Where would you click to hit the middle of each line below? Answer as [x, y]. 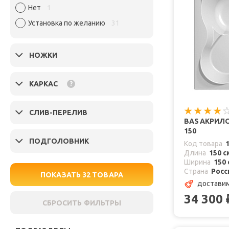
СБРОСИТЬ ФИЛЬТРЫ [82, 203]
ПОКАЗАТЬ [61, 175]
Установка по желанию [67, 23]
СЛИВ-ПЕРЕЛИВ [58, 113]
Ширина [197, 162]
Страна [196, 171]
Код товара [203, 144]
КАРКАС [43, 84]
